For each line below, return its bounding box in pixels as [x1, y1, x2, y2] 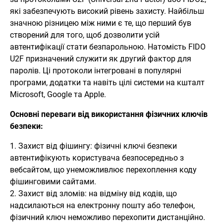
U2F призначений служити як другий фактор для [10, 54, 191, 64]
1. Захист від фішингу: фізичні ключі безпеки [10, 141, 177, 151]
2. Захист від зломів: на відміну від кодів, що [10, 189, 177, 199]
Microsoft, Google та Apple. [10, 90, 106, 100]
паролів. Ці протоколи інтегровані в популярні [10, 66, 181, 76]
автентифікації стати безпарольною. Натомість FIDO [10, 42, 206, 52]
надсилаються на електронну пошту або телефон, [10, 201, 195, 211]
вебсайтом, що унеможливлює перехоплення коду [10, 165, 197, 175]
